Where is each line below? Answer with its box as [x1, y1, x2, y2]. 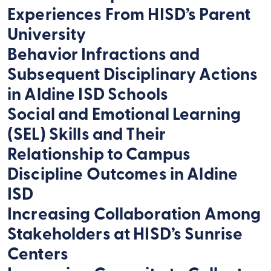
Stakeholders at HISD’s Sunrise [7, 227, 243, 244]
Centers [7, 247, 68, 264]
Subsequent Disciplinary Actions [7, 67, 258, 84]
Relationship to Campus [7, 147, 191, 164]
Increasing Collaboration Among [7, 207, 261, 224]
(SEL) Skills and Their [7, 127, 166, 144]
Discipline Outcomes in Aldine [7, 167, 238, 184]
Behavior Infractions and [7, 47, 200, 64]
